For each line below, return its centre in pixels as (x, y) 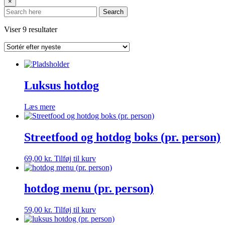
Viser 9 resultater (31, 29)
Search (113, 12)
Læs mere (40, 106)
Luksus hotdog (62, 85)
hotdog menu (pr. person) (89, 189)
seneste (68, 47)
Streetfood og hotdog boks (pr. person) (122, 137)
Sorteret (69, 29)
